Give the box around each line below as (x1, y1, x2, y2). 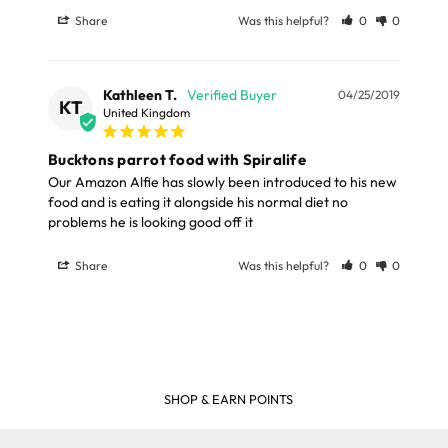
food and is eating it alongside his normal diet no (48, 193, 348, 212)
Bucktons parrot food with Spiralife (48, 150, 306, 170)
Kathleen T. (103, 86, 177, 105)
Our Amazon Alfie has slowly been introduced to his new (48, 173, 397, 192)
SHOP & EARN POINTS (163, 390, 293, 407)
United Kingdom (103, 105, 190, 121)
